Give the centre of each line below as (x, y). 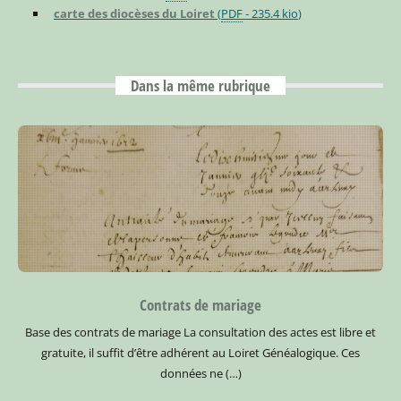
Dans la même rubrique (200, 86)
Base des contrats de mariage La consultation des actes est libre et (200, 332)
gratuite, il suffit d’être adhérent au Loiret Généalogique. (191, 352)
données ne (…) (200, 373)
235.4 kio (274, 13)
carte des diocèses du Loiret (134, 13)
